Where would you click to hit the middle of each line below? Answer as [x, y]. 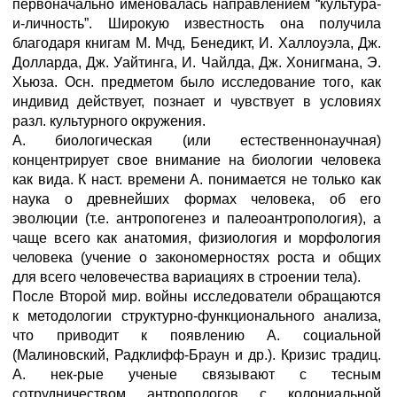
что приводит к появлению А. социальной [197, 335]
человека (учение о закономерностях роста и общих [197, 257]
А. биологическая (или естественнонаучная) [197, 140]
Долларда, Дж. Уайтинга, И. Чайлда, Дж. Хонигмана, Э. [197, 62]
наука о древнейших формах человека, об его [197, 199]
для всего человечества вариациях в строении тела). [187, 277]
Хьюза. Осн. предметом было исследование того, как [197, 82]
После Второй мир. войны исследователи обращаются [197, 296]
